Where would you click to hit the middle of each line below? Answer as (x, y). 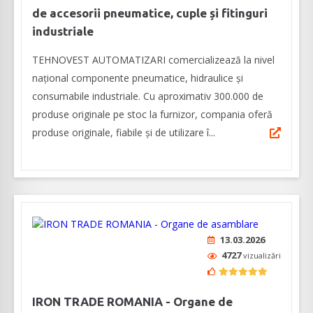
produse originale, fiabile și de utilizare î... (124, 133)
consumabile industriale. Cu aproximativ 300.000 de (148, 96)
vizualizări (262, 256)
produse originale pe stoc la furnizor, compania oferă (152, 115)
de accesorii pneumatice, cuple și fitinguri (150, 13)
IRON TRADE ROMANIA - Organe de (132, 302)
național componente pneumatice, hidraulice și (138, 78)
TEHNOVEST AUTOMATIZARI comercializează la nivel (153, 60)
